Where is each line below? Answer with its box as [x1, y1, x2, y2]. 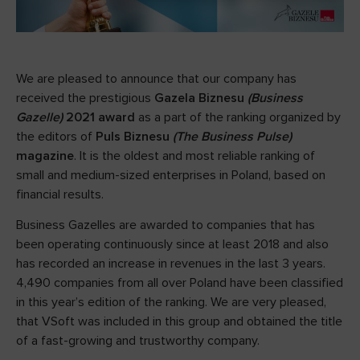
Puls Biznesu [96, 129, 170, 145]
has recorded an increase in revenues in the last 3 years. [16, 256, 325, 272]
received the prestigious [16, 90, 154, 107]
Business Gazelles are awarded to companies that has [16, 217, 315, 234]
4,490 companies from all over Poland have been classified [16, 275, 343, 292]
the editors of [16, 129, 96, 145]
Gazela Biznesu [154, 90, 247, 107]
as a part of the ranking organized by [135, 109, 341, 126]
